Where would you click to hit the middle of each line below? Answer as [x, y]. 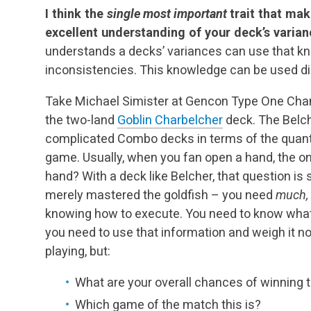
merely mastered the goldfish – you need [160, 194]
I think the [76, 13]
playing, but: [78, 251]
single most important [168, 13]
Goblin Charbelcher [170, 119]
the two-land [81, 119]
